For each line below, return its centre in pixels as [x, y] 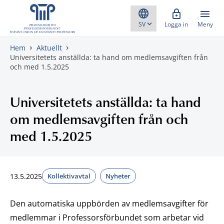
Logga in [176, 24]
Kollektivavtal [69, 176]
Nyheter [118, 176]
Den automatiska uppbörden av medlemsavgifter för [109, 203]
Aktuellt [49, 48]
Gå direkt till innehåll [46, 13]
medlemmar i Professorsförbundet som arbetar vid [107, 217]
